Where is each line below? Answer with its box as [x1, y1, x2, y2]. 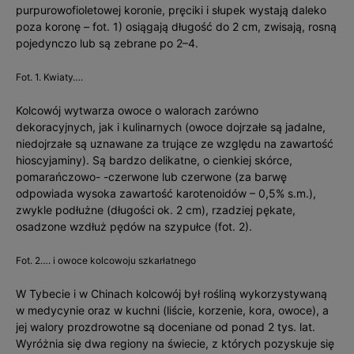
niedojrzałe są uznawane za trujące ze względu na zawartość [16, 137, 333, 150]
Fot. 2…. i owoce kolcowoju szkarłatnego [16, 254, 196, 266]
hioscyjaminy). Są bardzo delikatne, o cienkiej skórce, [16, 153, 292, 167]
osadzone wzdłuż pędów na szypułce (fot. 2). [16, 220, 252, 233]
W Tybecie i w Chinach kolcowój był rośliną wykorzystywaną [16, 287, 327, 300]
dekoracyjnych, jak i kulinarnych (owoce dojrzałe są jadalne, [16, 120, 326, 134]
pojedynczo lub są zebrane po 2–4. [16, 36, 198, 50]
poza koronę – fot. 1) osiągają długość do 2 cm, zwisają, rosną [16, 20, 337, 33]
